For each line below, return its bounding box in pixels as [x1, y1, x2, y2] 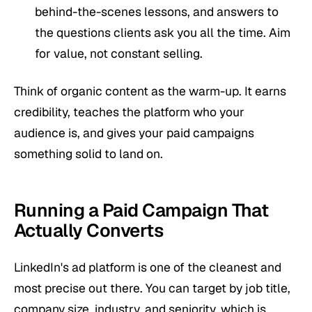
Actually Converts [14, 218, 164, 242]
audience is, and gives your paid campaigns [14, 124, 254, 141]
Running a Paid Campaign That [14, 198, 269, 222]
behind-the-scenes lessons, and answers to [35, 3, 279, 20]
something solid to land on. [14, 145, 163, 162]
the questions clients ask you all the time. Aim [35, 24, 290, 41]
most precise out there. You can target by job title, [14, 280, 290, 297]
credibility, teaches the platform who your [14, 103, 244, 120]
